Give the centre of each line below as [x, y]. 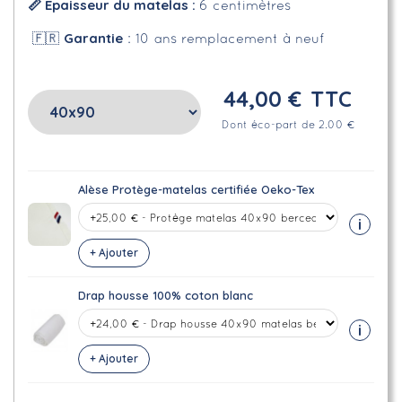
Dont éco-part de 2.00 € [288, 126]
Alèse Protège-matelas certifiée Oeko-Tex [196, 189]
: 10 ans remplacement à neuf [223, 39]
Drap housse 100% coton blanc [166, 295]
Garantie [93, 38]
